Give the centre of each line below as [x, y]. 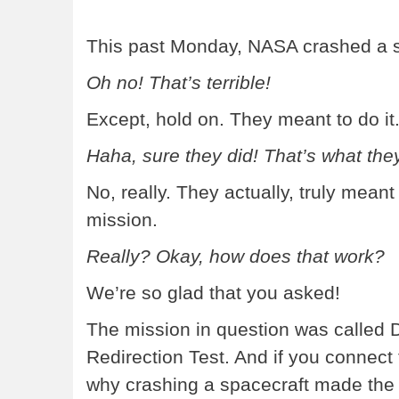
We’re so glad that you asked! [213, 293]
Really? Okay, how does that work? [236, 256]
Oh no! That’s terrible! [179, 83]
